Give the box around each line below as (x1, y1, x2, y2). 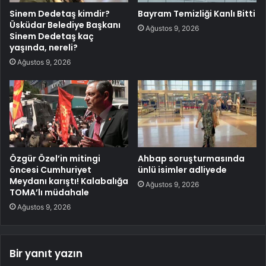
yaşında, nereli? (9, 42, 78, 54)
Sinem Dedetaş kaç (9, 30, 94, 43)
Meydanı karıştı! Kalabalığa (9, 175, 128, 188)
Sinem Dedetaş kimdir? (9, 8, 110, 20)
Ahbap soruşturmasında (138, 153, 245, 165)
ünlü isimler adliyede (138, 164, 227, 176)
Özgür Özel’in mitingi (9, 153, 100, 165)
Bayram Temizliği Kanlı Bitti (138, 8, 255, 20)
